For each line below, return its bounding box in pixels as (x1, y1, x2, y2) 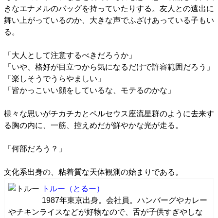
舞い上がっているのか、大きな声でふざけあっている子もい (4, 16, 214, 24)
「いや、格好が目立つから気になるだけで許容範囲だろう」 (4, 63, 214, 71)
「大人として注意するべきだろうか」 (4, 51, 136, 59)
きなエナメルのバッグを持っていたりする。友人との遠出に (4, 4, 214, 13)
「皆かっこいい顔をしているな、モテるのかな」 (4, 86, 175, 94)
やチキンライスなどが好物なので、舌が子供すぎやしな (8, 208, 203, 216)
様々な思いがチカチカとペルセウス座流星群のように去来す (4, 109, 214, 118)
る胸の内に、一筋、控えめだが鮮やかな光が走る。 (4, 121, 183, 129)
